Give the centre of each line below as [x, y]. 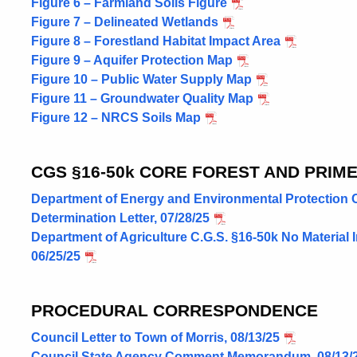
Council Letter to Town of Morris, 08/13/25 [155, 337]
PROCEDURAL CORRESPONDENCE [175, 310]
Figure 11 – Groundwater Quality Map [142, 98]
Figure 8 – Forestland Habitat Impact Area [156, 41]
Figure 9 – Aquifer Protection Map [132, 60]
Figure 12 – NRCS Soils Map [116, 118]
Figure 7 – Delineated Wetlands [125, 22]
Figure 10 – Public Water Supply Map [141, 79]
